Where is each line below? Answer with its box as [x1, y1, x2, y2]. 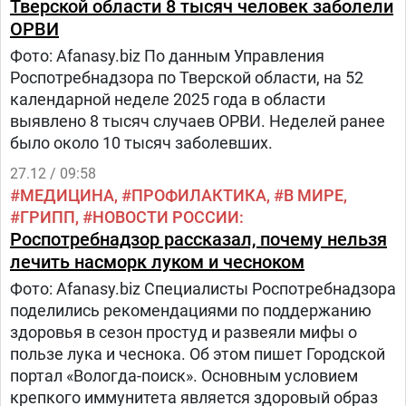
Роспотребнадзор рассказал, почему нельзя [10, 228, 387, 250]
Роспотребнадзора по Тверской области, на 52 [10, 68, 363, 87]
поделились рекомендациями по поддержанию [10, 301, 372, 320]
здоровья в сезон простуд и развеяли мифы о [10, 323, 357, 342]
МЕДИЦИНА [20, 186, 114, 205]
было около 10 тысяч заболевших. [10, 133, 273, 152]
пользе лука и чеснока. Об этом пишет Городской [10, 344, 385, 363]
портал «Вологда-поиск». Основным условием [10, 366, 358, 385]
